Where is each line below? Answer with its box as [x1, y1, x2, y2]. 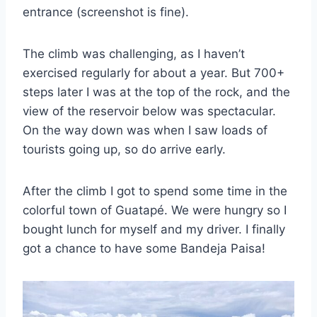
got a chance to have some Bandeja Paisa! [23, 241, 265, 256]
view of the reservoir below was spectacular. [23, 104, 276, 119]
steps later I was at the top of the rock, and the [23, 85, 290, 100]
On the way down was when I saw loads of [23, 123, 267, 138]
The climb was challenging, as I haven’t [23, 47, 245, 62]
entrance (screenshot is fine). [23, 5, 189, 20]
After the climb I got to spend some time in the [23, 184, 287, 199]
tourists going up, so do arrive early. [23, 142, 226, 157]
